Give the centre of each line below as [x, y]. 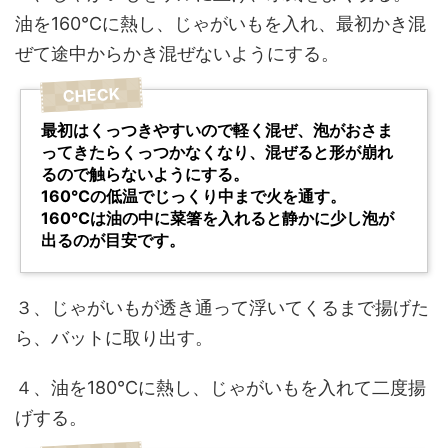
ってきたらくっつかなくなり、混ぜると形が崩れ [217, 152]
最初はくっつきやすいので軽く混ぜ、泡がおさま [217, 130]
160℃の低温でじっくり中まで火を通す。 [193, 196]
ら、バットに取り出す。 [114, 338]
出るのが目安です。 [113, 240]
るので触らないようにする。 [145, 174]
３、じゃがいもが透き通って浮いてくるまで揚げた [222, 308]
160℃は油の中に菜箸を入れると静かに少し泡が [217, 218]
